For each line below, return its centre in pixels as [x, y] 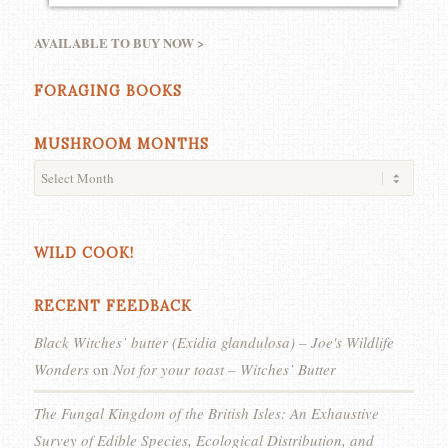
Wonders [61, 368]
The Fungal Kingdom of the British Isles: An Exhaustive [206, 412]
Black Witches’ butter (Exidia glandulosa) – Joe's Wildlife [213, 341]
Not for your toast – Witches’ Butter [224, 368]
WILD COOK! [83, 252]
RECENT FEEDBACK [112, 305]
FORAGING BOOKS [107, 90]
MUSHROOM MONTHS [121, 143]
